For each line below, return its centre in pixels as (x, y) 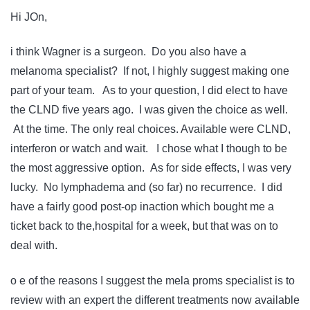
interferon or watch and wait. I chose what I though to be (149, 149)
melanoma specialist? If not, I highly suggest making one (150, 71)
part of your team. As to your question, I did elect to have (149, 91)
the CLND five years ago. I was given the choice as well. (149, 110)
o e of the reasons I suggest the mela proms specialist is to (153, 280)
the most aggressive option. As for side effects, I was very (151, 168)
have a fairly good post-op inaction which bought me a (142, 207)
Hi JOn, (29, 17)
